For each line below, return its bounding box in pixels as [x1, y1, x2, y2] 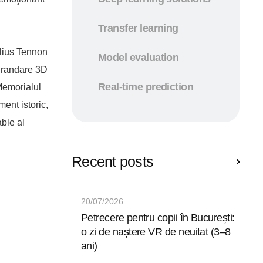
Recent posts [72, 153, 153, 170]
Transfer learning [98, 22, 178, 34]
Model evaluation [98, 51, 179, 63]
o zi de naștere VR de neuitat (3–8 [81, 225, 231, 238]
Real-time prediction [98, 80, 194, 93]
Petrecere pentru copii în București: [81, 211, 235, 224]
